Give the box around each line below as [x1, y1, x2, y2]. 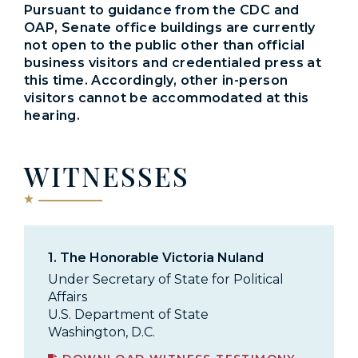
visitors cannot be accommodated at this [24, 89, 309, 105]
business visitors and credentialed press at [24, 54, 322, 70]
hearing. [24, 107, 81, 123]
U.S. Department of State [48, 307, 209, 323]
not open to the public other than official [24, 37, 305, 53]
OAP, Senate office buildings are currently [24, 19, 316, 35]
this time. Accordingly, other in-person [24, 72, 288, 88]
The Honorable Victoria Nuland [60, 250, 264, 266]
